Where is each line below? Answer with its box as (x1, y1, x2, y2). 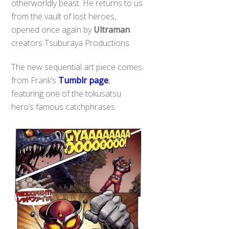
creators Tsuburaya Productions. (11, 37, 131, 49)
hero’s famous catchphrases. (11, 101, 117, 112)
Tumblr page (58, 74, 109, 86)
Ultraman (94, 24, 130, 35)
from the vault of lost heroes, (11, 10, 117, 22)
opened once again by (11, 24, 94, 35)
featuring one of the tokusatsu (11, 87, 122, 99)
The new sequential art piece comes (11, 61, 143, 73)
